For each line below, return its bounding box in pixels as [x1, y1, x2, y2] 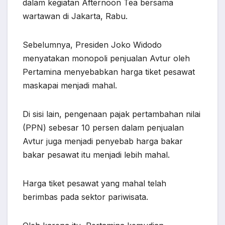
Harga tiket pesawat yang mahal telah [23, 178, 166, 189]
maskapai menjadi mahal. [23, 80, 117, 91]
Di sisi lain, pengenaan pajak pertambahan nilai [23, 109, 200, 120]
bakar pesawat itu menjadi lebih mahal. [23, 150, 170, 160]
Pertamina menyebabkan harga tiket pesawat [23, 67, 195, 77]
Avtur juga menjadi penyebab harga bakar [23, 136, 183, 147]
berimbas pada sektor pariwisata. [23, 192, 148, 202]
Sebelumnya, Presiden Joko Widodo [23, 40, 162, 50]
